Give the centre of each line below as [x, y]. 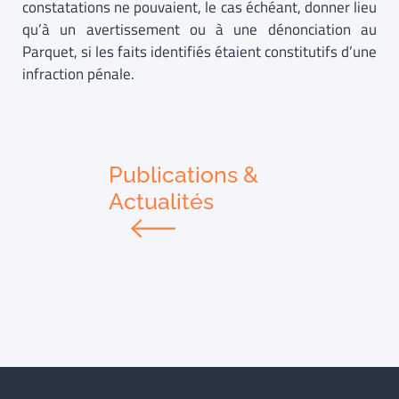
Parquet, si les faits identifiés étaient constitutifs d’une [199, 52]
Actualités [161, 201]
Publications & [183, 174]
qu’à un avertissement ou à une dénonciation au [199, 30]
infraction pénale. [78, 74]
